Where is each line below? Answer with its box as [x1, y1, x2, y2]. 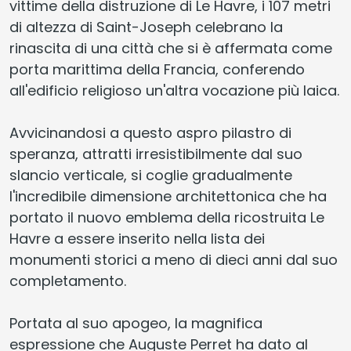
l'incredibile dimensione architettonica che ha [9, 186, 327, 206]
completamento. [9, 270, 126, 291]
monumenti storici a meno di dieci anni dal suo [9, 249, 338, 270]
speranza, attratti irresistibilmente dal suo [9, 143, 302, 164]
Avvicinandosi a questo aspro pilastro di [9, 122, 291, 143]
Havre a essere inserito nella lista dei [9, 228, 265, 248]
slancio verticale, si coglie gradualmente [9, 165, 292, 185]
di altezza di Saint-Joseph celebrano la [9, 16, 283, 37]
